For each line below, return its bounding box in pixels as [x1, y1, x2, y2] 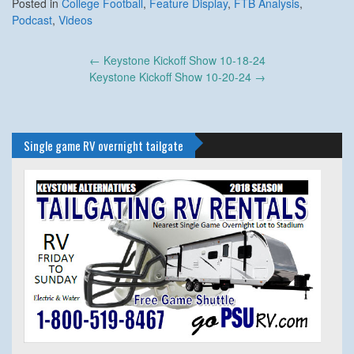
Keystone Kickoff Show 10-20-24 [88, 68, 254, 85]
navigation [11, 65, 73, 89]
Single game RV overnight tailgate [24, 136, 183, 154]
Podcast [12, 11, 52, 28]
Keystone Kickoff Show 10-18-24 [100, 51, 265, 68]
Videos [58, 11, 92, 28]
